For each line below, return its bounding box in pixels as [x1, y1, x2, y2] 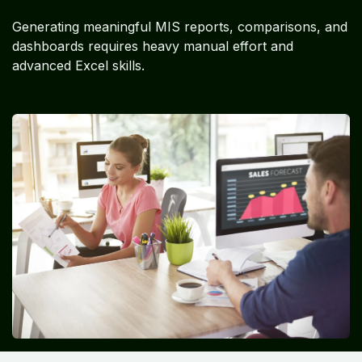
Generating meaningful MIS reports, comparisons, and [12, 18, 347, 35]
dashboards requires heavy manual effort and [12, 37, 293, 54]
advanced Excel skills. [12, 57, 145, 74]
